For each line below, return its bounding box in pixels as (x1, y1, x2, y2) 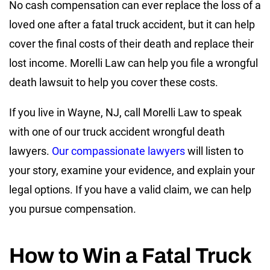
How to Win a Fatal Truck (9, 243, 251, 267)
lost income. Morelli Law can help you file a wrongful (9, 56, 258, 69)
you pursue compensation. (9, 202, 136, 215)
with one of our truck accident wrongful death (9, 125, 225, 138)
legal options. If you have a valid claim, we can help (9, 183, 251, 196)
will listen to (185, 144, 243, 157)
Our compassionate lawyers (52, 144, 185, 157)
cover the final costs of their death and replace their (9, 37, 254, 50)
